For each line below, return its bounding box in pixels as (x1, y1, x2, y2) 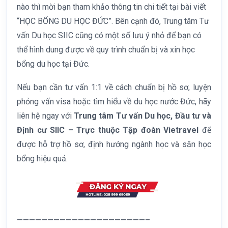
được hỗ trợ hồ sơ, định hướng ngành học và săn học (17, 139, 211, 149)
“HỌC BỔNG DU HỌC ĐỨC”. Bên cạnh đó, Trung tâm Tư (17, 16, 209, 26)
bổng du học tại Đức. (17, 59, 90, 69)
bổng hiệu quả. (17, 153, 68, 163)
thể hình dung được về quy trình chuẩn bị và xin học (17, 44, 195, 54)
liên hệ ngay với (17, 110, 74, 121)
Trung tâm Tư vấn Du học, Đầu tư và (74, 110, 211, 121)
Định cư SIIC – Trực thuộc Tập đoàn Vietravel (17, 125, 199, 135)
